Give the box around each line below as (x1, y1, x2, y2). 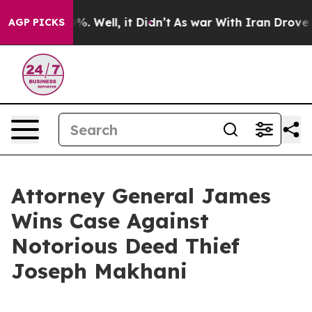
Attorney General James (11, 182, 271, 209)
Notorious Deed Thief (11, 233, 240, 259)
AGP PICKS (8, 16, 65, 29)
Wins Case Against (11, 208, 209, 234)
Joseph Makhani (11, 258, 187, 284)
